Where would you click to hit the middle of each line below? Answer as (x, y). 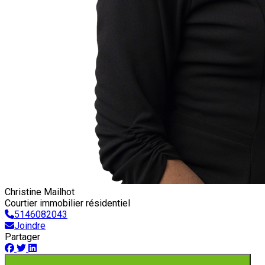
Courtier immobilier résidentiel (67, 203)
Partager (22, 237)
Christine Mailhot (40, 192)
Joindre (30, 226)
